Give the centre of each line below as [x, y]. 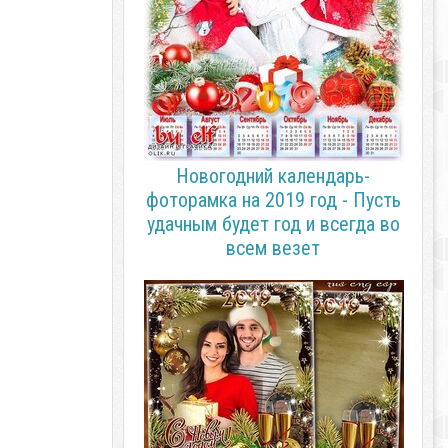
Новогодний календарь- [273, 176]
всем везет [273, 248]
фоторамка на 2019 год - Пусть [273, 200]
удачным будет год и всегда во [273, 224]
